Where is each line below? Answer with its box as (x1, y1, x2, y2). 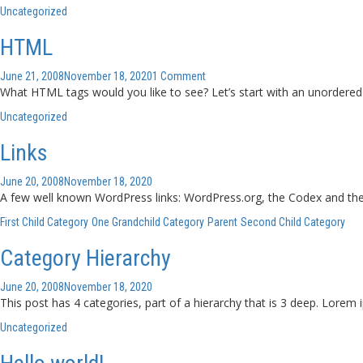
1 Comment (152, 70, 206, 83)
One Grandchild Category (92, 216, 204, 228)
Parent (207, 216, 237, 228)
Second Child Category (241, 216, 345, 228)
